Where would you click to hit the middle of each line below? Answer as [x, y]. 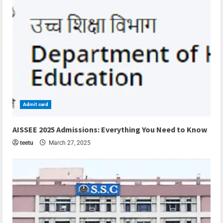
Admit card [36, 105]
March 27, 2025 [69, 143]
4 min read [31, 123]
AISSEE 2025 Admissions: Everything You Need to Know [110, 130]
